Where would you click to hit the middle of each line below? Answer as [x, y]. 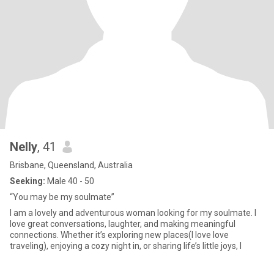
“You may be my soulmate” [62, 197]
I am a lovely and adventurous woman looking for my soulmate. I [133, 213]
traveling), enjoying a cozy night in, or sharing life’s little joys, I [126, 246]
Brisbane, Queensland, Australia [71, 165]
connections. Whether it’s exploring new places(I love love [119, 235]
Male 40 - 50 [70, 181]
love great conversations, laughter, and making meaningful [123, 224]
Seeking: [28, 181]
